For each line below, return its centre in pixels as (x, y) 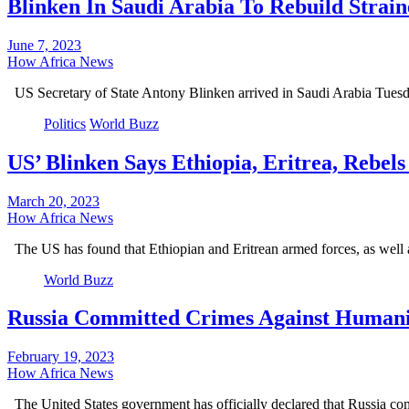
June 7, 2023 (44, 45)
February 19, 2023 (61, 357)
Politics (65, 123)
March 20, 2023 (53, 201)
